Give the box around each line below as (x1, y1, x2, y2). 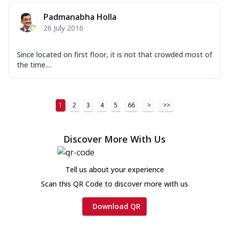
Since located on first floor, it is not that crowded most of (17, 49, 212, 59)
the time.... (17, 59, 52, 70)
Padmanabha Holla (43, 11, 117, 22)
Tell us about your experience (65, 164, 164, 174)
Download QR (93, 201, 141, 211)
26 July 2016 (43, 22, 83, 33)
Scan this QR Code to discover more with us (41, 178, 188, 189)
